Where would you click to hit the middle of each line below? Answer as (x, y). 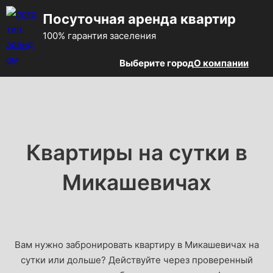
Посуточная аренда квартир (139, 19)
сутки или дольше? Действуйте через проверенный (136, 260)
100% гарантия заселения (99, 36)
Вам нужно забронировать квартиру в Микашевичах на (136, 245)
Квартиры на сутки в (136, 153)
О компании (221, 63)
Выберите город (157, 63)
